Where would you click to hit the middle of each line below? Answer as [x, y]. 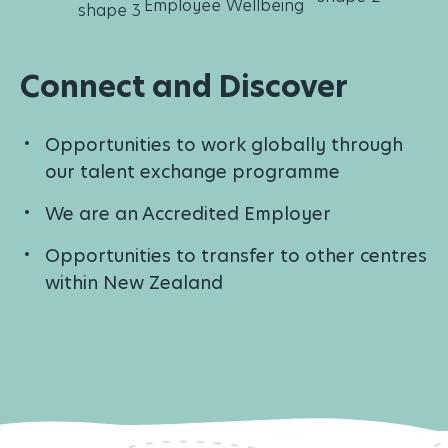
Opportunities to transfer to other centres [236, 255]
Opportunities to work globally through [224, 144]
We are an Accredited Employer [188, 213]
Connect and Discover [184, 85]
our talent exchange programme [192, 171]
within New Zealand [134, 282]
